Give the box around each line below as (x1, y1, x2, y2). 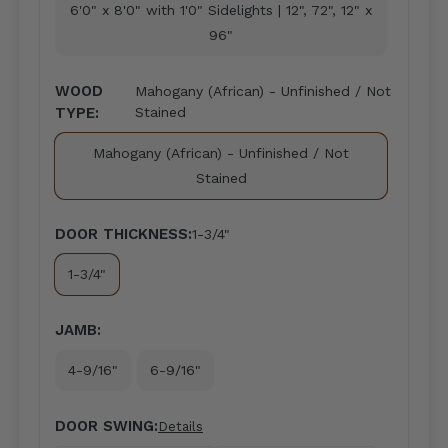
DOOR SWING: (55, 417, 158, 435)
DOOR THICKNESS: (55, 225, 192, 243)
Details (158, 419, 203, 434)
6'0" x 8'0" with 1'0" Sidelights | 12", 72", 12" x (70, 2, 372, 18)
